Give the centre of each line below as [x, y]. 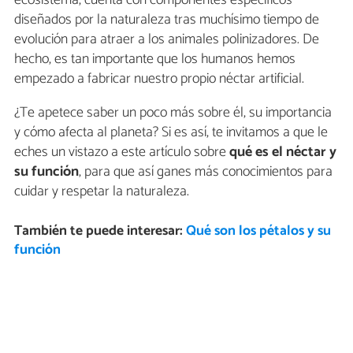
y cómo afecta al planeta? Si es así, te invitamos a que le [171, 132]
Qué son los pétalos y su [258, 232]
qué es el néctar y [283, 152]
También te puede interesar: [100, 232]
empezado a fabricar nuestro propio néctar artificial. [159, 78]
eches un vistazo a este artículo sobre [122, 152]
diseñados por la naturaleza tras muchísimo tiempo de [167, 19]
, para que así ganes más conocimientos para [206, 171]
